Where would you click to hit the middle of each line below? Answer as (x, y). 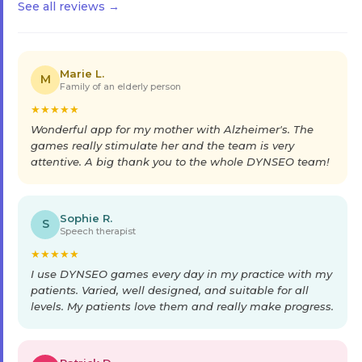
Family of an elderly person (120, 86)
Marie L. (82, 73)
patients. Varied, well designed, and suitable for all (170, 290)
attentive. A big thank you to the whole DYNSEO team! (180, 161)
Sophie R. (86, 218)
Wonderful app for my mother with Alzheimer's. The (172, 129)
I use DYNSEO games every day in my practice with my (181, 274)
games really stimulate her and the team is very (162, 145)
